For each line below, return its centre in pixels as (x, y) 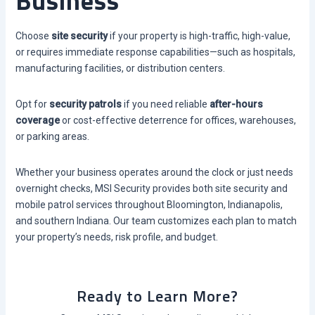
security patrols (85, 104)
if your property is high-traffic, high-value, (199, 36)
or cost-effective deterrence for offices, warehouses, (178, 120)
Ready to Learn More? (157, 296)
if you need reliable (165, 104)
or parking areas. (52, 136)
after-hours (236, 104)
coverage (37, 120)
